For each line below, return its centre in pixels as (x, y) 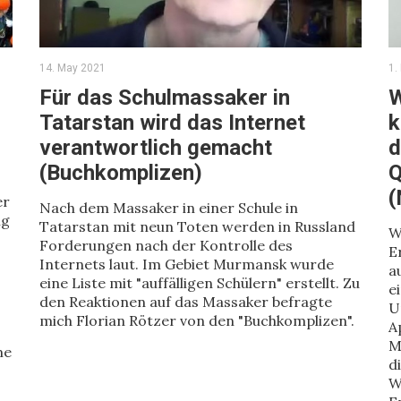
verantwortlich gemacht (156, 148)
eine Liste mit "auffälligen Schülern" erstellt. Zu (200, 283)
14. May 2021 (73, 68)
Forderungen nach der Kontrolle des (166, 245)
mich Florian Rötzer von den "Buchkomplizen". (197, 320)
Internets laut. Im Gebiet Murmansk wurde (187, 264)
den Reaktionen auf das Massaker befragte (186, 302)
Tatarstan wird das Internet (172, 123)
